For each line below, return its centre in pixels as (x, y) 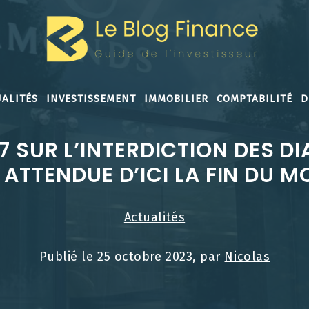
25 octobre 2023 (145, 257)
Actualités (154, 217)
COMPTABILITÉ (254, 98)
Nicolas (247, 257)
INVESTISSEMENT (91, 98)
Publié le (68, 257)
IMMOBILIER (176, 98)
